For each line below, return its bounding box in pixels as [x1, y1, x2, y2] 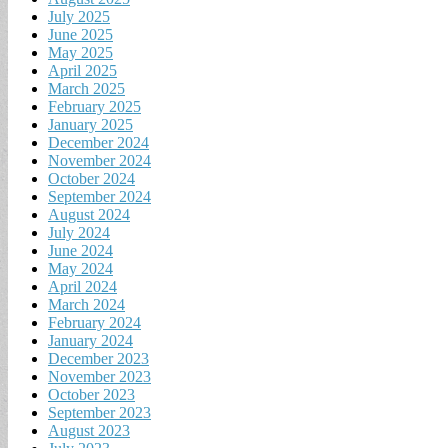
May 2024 [48, 259, 113, 277]
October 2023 [48, 385, 135, 403]
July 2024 [48, 223, 110, 241]
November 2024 [48, 151, 151, 169]
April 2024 [48, 277, 117, 295]
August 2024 [48, 205, 130, 223]
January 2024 [48, 331, 133, 349]
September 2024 [48, 187, 151, 205]
